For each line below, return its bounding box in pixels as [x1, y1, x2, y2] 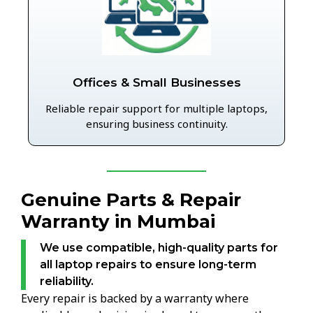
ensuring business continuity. [85, 117, 228, 131]
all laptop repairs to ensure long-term [40, 258, 256, 272]
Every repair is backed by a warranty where [21, 291, 249, 307]
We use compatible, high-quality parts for [40, 241, 278, 255]
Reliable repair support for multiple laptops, [45, 101, 268, 116]
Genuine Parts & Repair [21, 189, 241, 212]
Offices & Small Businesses [72, 75, 241, 90]
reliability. [40, 275, 94, 289]
